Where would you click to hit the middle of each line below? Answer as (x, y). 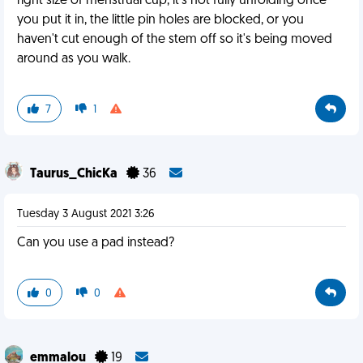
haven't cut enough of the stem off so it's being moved (175, 40)
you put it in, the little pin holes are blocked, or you (160, 20)
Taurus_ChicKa (75, 174)
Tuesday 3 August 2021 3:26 (86, 214)
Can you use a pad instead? (96, 243)
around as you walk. (74, 59)
